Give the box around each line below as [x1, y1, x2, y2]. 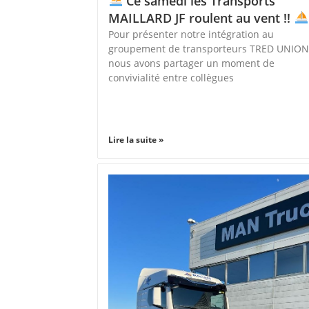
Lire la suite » [108, 134, 164, 146]
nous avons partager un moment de [108, 56, 275, 70]
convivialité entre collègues [108, 70, 235, 84]
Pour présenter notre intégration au [108, 27, 275, 41]
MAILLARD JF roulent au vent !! [108, 9, 295, 26]
